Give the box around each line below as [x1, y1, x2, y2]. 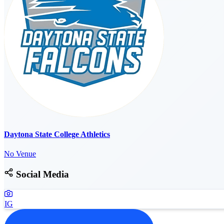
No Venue [4, 149, 36, 158]
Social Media [13, 168, 69, 179]
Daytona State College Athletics [4, 129, 110, 138]
